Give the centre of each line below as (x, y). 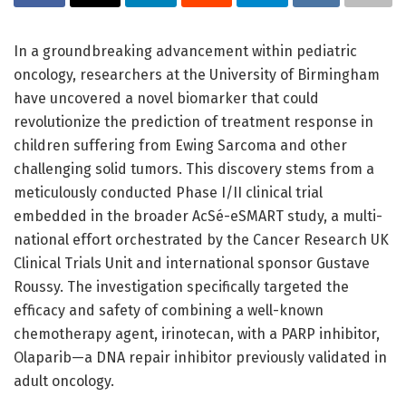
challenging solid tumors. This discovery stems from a (194, 169)
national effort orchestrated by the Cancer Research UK (201, 240)
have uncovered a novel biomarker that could (166, 99)
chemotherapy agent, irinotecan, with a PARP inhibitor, (197, 334)
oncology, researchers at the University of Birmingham (197, 75)
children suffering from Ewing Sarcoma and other (180, 146)
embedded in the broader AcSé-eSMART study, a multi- (198, 217)
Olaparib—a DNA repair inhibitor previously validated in (200, 358)
